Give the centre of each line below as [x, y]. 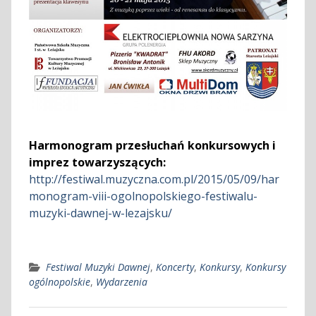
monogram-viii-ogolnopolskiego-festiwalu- [143, 196]
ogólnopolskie [59, 281]
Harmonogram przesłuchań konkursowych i [152, 145]
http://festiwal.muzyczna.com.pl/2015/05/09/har [154, 179]
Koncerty [175, 267]
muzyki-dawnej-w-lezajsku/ [100, 213]
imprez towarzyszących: [97, 162]
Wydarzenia [121, 281]
